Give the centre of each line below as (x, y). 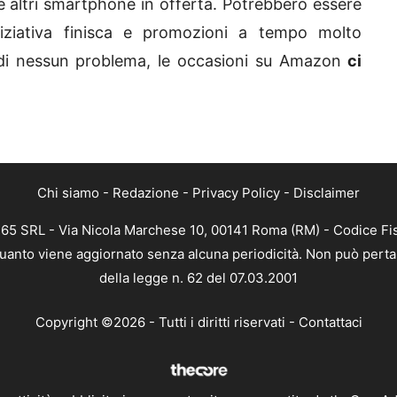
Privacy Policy (236, 193)
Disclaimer (327, 193)
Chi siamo (68, 193)
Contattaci (330, 322)
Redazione (146, 193)
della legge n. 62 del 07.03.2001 (198, 278)
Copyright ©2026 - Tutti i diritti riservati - (167, 322)
